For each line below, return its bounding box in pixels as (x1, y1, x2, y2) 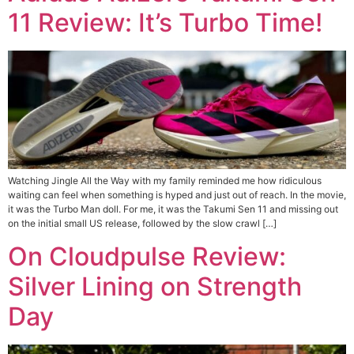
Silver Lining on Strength (8, 271, 302, 303)
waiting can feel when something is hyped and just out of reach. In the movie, (8, 188, 346, 201)
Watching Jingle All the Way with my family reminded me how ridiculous (8, 174, 322, 186)
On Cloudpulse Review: (8, 241, 286, 273)
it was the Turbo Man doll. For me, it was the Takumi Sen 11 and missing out (8, 202, 338, 215)
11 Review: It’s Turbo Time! (8, 7, 322, 39)
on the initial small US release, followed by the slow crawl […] (8, 217, 277, 229)
